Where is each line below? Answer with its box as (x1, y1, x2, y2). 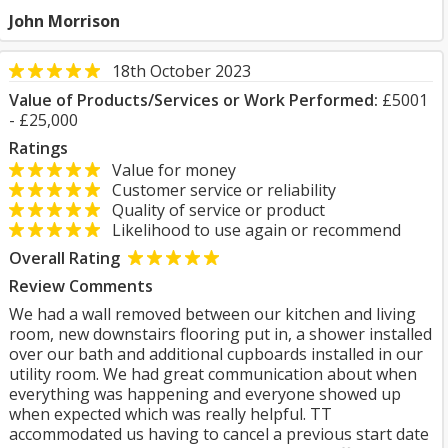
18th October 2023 (112, 60, 251, 82)
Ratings (9, 137, 68, 159)
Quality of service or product (100, 199, 325, 221)
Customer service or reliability (100, 179, 336, 201)
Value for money (100, 159, 236, 181)
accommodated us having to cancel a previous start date (9, 423, 429, 445)
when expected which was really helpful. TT (9, 403, 332, 425)
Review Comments (9, 275, 153, 297)
